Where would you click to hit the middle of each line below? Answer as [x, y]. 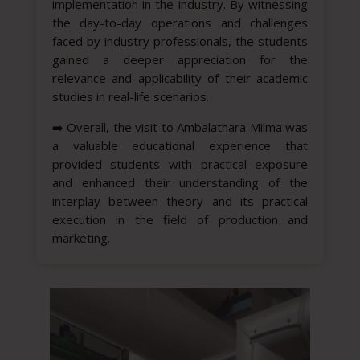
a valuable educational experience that [180, 146]
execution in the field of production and [180, 220]
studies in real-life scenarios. [130, 97]
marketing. [81, 238]
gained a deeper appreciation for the [180, 60]
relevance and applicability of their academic [180, 78]
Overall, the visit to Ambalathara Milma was [188, 127]
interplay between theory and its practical [180, 201]
